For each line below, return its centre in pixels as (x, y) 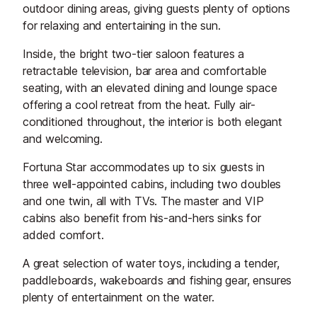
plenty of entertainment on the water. (119, 298)
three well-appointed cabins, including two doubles (152, 184)
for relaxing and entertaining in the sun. (122, 26)
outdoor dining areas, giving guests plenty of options (156, 9)
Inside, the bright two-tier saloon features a (134, 54)
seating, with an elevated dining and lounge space (150, 88)
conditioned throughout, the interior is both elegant (152, 122)
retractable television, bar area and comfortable (145, 71)
